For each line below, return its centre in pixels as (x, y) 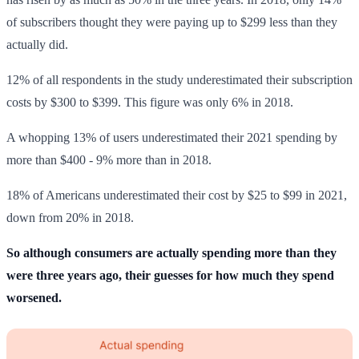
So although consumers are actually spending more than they (171, 252)
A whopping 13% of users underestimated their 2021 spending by (172, 137)
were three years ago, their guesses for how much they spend (170, 275)
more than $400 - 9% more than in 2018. (109, 159)
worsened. (34, 297)
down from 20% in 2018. (70, 217)
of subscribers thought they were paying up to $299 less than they (172, 22)
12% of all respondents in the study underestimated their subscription (179, 79)
